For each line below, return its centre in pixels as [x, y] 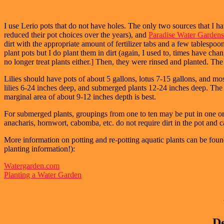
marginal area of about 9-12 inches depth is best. [80, 97]
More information [32, 140]
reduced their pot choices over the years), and [76, 35]
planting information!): [39, 149]
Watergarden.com [32, 166]
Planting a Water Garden [43, 175]
